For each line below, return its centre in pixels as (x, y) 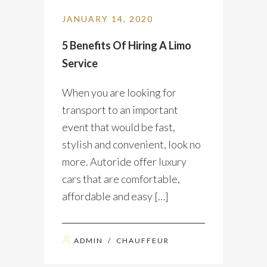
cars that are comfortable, (121, 179)
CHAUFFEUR (143, 241)
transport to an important (120, 110)
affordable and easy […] (115, 196)
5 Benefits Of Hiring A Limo (127, 46)
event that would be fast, (119, 127)
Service (80, 63)
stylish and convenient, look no (131, 145)
